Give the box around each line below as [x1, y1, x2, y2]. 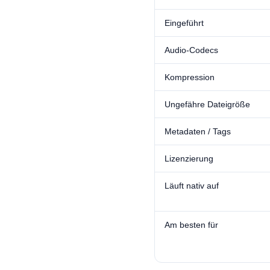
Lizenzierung [165, 154, 213, 163]
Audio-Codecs [165, 45, 218, 55]
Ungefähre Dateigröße [165, 99, 250, 109]
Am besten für [165, 220, 218, 230]
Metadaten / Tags [165, 127, 231, 136]
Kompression [165, 72, 215, 82]
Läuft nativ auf [165, 181, 219, 190]
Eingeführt [165, 18, 204, 28]
